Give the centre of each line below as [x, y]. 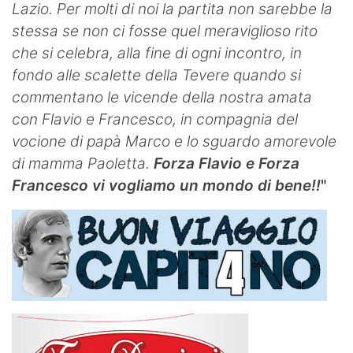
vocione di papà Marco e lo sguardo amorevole [174, 141]
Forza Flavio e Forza [227, 163]
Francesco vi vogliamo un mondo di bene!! [166, 185]
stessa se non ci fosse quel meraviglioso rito [165, 31]
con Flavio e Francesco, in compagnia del [155, 119]
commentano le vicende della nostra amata [162, 97]
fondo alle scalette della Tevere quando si [156, 75]
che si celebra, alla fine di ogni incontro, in [157, 53]
